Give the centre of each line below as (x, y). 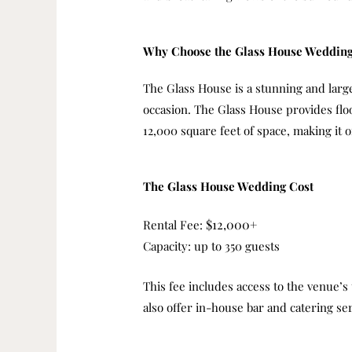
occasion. (167, 110)
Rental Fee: (175, 225)
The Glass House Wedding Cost (229, 187)
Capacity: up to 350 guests (212, 246)
